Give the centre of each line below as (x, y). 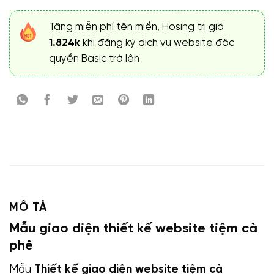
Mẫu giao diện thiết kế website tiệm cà (133, 228)
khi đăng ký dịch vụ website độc (157, 43)
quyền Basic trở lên (94, 59)
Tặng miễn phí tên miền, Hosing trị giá (137, 28)
